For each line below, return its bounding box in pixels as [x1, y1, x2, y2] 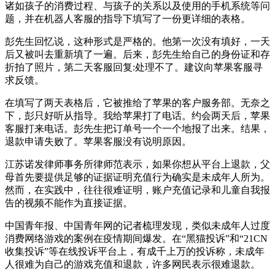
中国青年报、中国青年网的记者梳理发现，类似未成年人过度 [5, 220, 270, 231]
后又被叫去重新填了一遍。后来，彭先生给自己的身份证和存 [5, 48, 270, 60]
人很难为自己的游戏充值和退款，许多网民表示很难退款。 [5, 258, 260, 269]
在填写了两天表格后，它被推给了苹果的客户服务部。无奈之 [5, 97, 270, 108]
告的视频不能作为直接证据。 [5, 197, 133, 208]
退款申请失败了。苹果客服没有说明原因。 [5, 136, 192, 147]
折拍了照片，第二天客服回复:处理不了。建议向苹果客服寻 [5, 61, 263, 72]
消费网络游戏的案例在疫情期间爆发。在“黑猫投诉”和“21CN [5, 233, 268, 244]
